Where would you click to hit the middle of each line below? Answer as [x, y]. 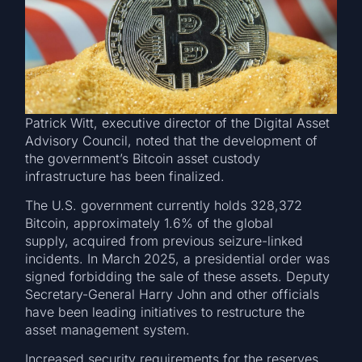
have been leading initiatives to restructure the [165, 311]
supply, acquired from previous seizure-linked [164, 240]
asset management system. [110, 329]
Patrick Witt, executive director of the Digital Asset [178, 122]
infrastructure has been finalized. [127, 176]
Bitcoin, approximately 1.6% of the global [149, 223]
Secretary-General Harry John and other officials [173, 294]
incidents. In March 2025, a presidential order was [178, 258]
